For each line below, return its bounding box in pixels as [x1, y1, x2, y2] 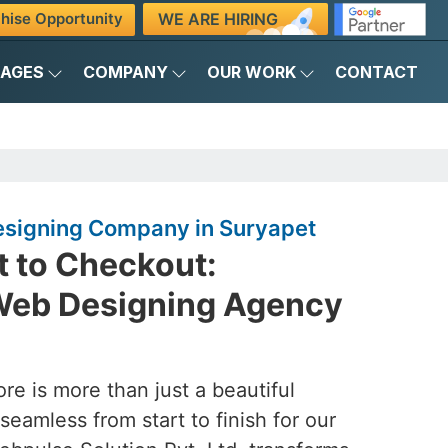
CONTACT [335, 62, 418, 82]
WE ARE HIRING [157, 8, 278, 29]
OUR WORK [207, 62, 296, 82]
